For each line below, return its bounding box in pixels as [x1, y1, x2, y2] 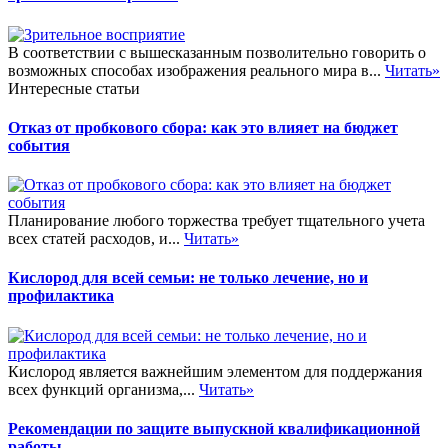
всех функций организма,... [8, 380, 199, 398]
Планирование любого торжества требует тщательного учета [8, 212, 425, 230]
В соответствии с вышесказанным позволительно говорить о [8, 43, 426, 61]
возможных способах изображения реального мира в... [8, 61, 385, 79]
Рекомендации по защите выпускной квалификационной [8, 419, 420, 437]
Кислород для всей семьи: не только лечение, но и [8, 269, 368, 287]
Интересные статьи [8, 79, 140, 97]
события [8, 136, 70, 154]
